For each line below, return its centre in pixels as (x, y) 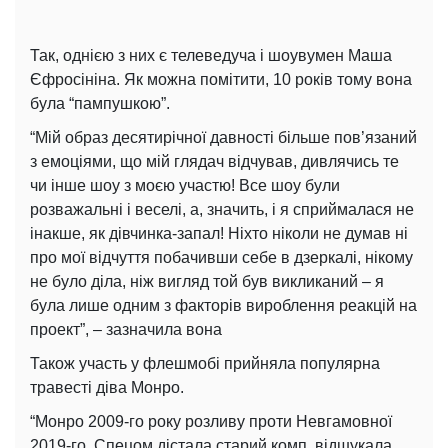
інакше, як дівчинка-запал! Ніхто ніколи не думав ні (219, 233)
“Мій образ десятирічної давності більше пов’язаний (223, 137)
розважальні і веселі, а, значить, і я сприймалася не (222, 209)
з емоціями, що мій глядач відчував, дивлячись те (214, 161)
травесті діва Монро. (107, 387)
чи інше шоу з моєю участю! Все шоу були (185, 185)
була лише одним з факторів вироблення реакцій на (223, 305)
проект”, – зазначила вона (126, 329)
